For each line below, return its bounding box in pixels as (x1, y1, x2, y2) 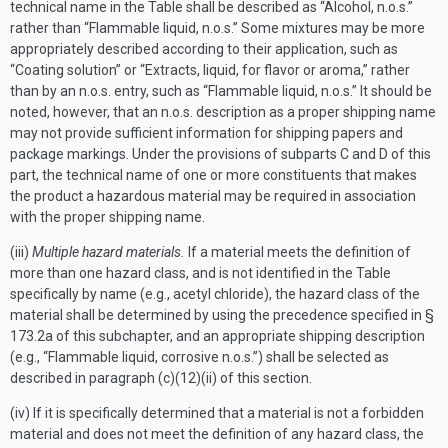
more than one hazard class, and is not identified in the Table (10, 265, 391, 281)
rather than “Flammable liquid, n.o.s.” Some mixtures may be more (10, 20, 425, 36)
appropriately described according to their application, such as (10, 41, 398, 57)
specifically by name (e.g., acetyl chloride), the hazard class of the (10, 286, 420, 302)
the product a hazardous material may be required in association (10, 188, 416, 204)
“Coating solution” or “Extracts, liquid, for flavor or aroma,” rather (10, 62, 410, 78)
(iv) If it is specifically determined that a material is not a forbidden (10, 405, 424, 421)
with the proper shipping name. (10, 209, 205, 225)
